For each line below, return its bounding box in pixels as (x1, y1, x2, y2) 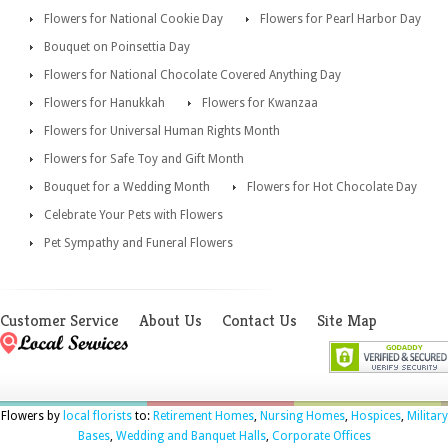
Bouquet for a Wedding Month (44, 179, 210, 194)
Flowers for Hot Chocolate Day (247, 179, 417, 194)
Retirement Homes (152, 408, 254, 423)
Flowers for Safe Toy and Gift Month (44, 151, 244, 166)
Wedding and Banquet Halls (115, 428, 266, 443)
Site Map (317, 309, 377, 331)
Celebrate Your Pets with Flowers (44, 207, 223, 222)
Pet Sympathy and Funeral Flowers (44, 235, 233, 250)
